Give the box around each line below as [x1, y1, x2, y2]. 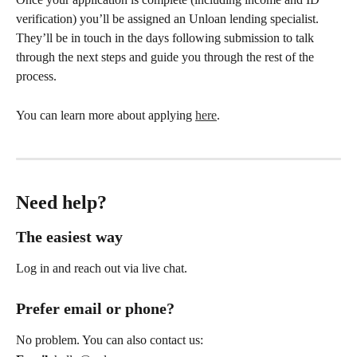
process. [16, 69, 57, 84]
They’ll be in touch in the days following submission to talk [16, 31, 317, 45]
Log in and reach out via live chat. [16, 261, 187, 276]
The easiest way [16, 228, 123, 246]
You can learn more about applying [16, 108, 195, 122]
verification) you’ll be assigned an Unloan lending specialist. [16, 12, 322, 26]
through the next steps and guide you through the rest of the [16, 50, 317, 65]
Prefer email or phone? [16, 300, 175, 318]
